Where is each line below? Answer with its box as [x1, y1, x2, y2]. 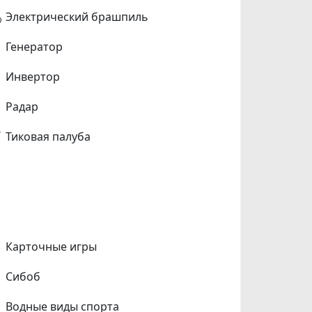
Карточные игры [6, 238, 97, 254]
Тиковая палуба [6, 128, 91, 144]
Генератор [6, 38, 63, 54]
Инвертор [6, 68, 61, 84]
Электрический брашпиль [6, 8, 149, 24]
